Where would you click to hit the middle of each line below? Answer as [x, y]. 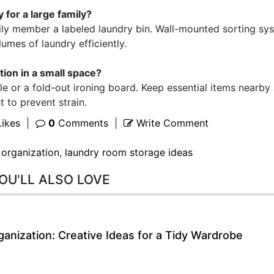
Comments [82, 123]
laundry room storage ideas [129, 152]
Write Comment [171, 123]
